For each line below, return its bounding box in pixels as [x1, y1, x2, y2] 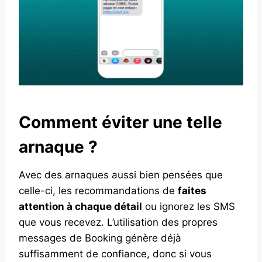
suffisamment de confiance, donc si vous [19, 247, 212, 260]
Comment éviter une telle [19, 112, 222, 132]
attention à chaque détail [19, 200, 142, 212]
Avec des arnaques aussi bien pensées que [19, 168, 223, 181]
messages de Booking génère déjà [19, 232, 181, 244]
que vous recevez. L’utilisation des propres [19, 216, 218, 228]
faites [178, 184, 206, 196]
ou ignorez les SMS [142, 200, 235, 212]
